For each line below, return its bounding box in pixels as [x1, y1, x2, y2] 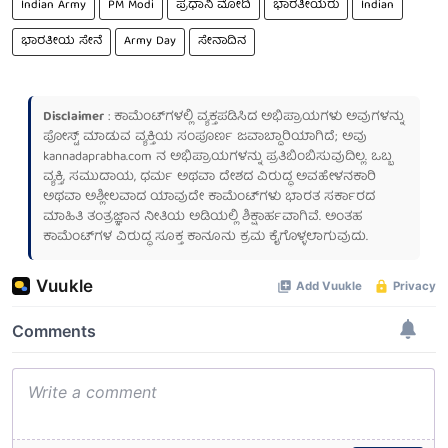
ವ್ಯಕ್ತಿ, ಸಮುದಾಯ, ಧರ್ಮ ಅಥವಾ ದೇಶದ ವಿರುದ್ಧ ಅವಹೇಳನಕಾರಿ [43, 165, 376, 189]
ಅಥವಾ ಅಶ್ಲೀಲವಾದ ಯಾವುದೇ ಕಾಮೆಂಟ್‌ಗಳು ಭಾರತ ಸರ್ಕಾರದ [43, 185, 375, 209]
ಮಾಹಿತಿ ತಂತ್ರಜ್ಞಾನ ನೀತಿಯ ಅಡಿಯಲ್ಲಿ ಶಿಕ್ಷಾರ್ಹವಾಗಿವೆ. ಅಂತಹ [43, 205, 362, 229]
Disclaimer [43, 105, 104, 129]
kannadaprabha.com [43, 145, 152, 169]
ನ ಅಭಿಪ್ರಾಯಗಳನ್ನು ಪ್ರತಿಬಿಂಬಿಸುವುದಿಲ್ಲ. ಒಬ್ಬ [152, 145, 392, 169]
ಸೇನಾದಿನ [198, 30, 246, 52]
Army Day [124, 30, 176, 52]
